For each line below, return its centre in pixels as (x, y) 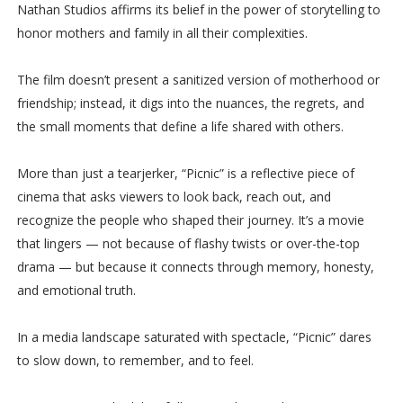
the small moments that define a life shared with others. (180, 126)
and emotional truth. (76, 290)
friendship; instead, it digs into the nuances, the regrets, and (190, 103)
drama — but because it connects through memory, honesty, (195, 266)
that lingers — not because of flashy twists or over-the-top (188, 243)
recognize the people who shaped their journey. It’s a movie (190, 219)
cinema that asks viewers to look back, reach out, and (174, 196)
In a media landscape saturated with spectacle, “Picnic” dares (194, 336)
